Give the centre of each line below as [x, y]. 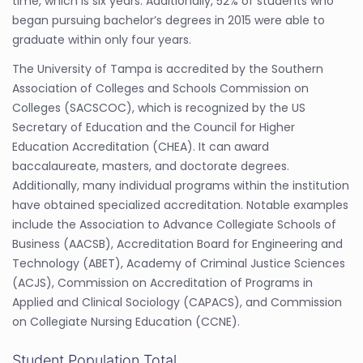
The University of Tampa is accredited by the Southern [168, 69]
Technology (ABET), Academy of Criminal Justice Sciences [179, 263]
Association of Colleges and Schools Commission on [160, 88]
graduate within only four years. [102, 40]
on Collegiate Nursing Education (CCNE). [126, 322]
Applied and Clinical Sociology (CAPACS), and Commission [177, 302]
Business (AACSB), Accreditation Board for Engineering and [177, 244]
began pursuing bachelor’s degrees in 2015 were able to [169, 20]
